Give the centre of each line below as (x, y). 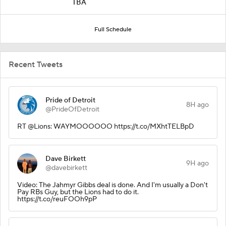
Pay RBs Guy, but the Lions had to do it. (78, 192)
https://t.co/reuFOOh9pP (57, 199)
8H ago (197, 105)
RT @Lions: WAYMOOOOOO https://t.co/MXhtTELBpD (106, 126)
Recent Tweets (36, 64)
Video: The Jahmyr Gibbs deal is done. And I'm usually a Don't (112, 185)
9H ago (197, 163)
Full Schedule (113, 29)
